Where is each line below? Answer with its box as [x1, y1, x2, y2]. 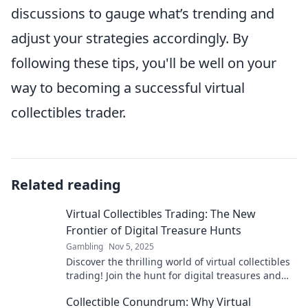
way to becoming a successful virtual [11, 78, 245, 98]
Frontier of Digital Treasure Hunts [66, 223, 241, 239]
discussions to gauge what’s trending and [11, 4, 274, 23]
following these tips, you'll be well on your [11, 54, 276, 73]
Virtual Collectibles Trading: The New [66, 206, 256, 222]
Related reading [11, 175, 121, 195]
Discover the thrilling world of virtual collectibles [66, 255, 290, 269]
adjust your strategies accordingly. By [11, 29, 248, 48]
